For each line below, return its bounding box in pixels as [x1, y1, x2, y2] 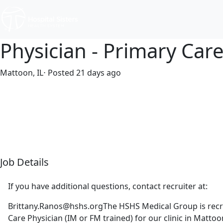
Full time [13, 81, 41, 90]
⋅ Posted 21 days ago [43, 67, 121, 78]
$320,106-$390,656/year [58, 81, 128, 90]
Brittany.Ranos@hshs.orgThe [8, 201, 117, 212]
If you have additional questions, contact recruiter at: [8, 181, 208, 192]
